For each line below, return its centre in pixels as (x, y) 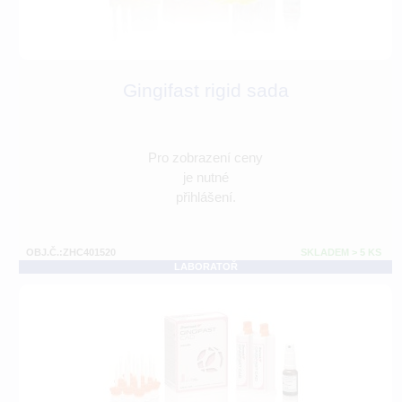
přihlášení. (205, 197)
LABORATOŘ (205, 267)
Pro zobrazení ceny (205, 158)
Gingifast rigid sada (205, 91)
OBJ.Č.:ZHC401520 (71, 253)
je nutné (205, 178)
